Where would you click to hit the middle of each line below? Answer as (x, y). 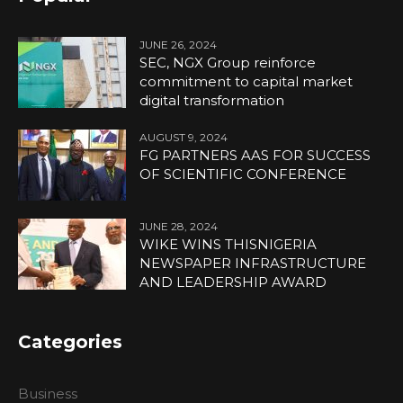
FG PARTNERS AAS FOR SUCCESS (255, 155)
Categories (71, 342)
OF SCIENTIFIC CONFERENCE (243, 174)
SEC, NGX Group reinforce (228, 62)
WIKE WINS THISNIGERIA (228, 245)
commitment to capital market (246, 81)
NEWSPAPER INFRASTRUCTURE (253, 264)
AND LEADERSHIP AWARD (233, 282)
